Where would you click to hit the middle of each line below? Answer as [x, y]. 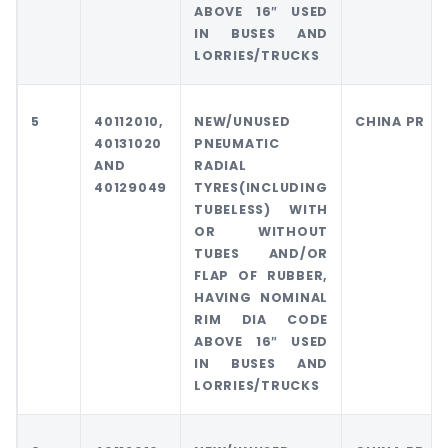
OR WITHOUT [261, 232]
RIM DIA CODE [261, 320]
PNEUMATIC [237, 144]
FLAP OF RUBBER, [261, 276]
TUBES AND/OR [261, 254]
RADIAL [220, 166]
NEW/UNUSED [242, 122]
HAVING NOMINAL [261, 298]
